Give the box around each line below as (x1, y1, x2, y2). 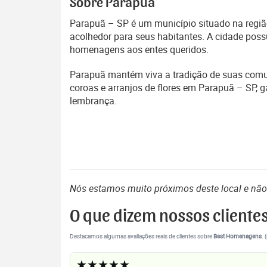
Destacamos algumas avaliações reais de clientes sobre (70, 232, 213, 240)
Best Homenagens (213, 232, 262, 240)
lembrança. (70, 94, 117, 107)
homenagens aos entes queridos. (70, 43, 209, 56)
